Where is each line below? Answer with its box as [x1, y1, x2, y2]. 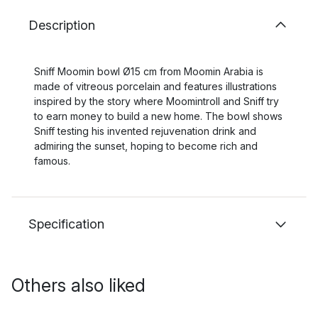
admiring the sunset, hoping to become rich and [34, 140, 258, 152]
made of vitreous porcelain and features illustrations [34, 80, 277, 92]
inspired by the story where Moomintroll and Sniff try [34, 95, 279, 107]
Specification [28, 216, 104, 231]
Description [28, 18, 95, 33]
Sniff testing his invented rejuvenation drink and [34, 125, 256, 137]
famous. [34, 155, 70, 167]
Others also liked [11, 275, 146, 296]
